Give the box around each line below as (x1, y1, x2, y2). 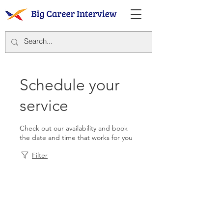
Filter (32, 151, 48, 160)
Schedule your (20, 76, 120, 94)
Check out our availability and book (20, 124, 128, 133)
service (20, 96, 68, 115)
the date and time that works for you (20, 133, 133, 142)
